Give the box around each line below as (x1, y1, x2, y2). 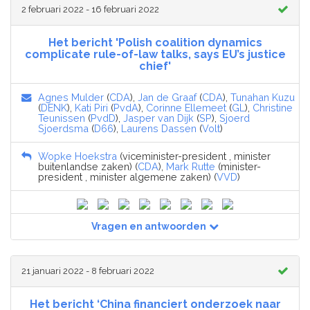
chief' (139, 60, 171, 73)
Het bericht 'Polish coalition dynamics (48, 36, 262, 50)
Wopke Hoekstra (38, 150, 117, 163)
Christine (253, 102, 293, 114)
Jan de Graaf (138, 91, 197, 104)
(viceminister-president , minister (117, 150, 271, 163)
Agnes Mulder (38, 91, 104, 104)
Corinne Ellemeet (146, 102, 226, 114)
